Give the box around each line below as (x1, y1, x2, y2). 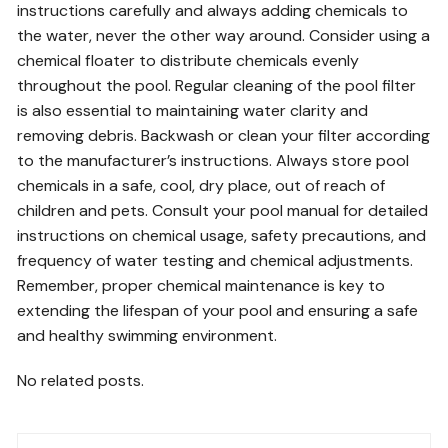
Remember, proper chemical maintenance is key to (17, 275, 386, 296)
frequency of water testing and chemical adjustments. (17, 250, 414, 271)
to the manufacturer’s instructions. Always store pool (17, 150, 410, 171)
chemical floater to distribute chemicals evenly (17, 50, 360, 71)
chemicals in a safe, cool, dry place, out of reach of (17, 175, 386, 196)
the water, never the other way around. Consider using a (17, 25, 431, 46)
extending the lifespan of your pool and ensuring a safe (17, 300, 419, 321)
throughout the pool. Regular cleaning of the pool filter (17, 75, 417, 96)
